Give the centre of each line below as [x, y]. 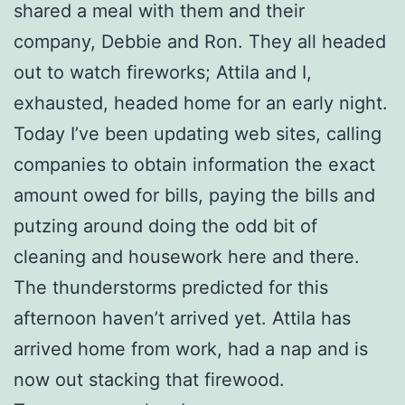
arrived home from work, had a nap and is [191, 348]
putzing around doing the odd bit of [165, 226]
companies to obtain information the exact [194, 164]
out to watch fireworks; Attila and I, [163, 72]
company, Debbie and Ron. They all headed [200, 41]
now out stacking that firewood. [149, 379]
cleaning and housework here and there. [187, 256]
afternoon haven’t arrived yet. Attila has [182, 318]
